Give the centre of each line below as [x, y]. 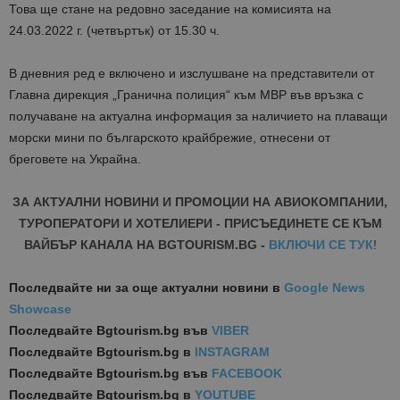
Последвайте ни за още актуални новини [139, 288]
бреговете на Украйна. [75, 159]
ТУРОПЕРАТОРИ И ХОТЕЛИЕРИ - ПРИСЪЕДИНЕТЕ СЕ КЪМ [200, 224]
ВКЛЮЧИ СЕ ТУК [321, 245]
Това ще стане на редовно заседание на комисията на [170, 9]
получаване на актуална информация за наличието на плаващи [198, 117]
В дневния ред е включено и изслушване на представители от [192, 74]
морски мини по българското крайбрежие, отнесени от [170, 138]
